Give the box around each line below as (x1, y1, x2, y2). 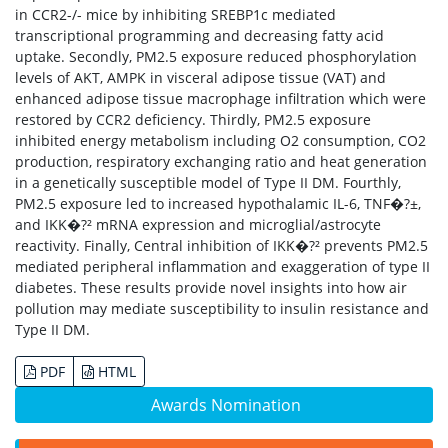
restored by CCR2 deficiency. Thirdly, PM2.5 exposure (15, 110, 371, 129)
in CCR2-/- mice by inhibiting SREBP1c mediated (15, 5, 336, 24)
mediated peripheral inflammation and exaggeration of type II (15, 257, 430, 276)
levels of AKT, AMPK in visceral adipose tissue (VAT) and (15, 68, 386, 87)
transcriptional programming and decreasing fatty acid (15, 26, 384, 45)
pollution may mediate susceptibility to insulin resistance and (15, 299, 429, 318)
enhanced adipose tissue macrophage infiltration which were (15, 89, 426, 108)
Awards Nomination (151, 394, 301, 416)
